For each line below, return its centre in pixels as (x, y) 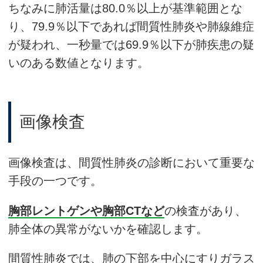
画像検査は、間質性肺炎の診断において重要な (131, 163)
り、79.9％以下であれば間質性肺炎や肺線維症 (131, 26)
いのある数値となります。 (79, 63)
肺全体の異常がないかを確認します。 (108, 229)
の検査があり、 (205, 210)
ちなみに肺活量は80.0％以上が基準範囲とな (125, 8)
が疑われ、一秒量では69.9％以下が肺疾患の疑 (131, 44)
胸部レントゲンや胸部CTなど (86, 210)
